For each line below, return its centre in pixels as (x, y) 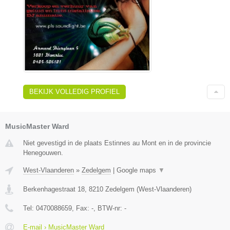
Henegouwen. (43, 152)
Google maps (137, 170)
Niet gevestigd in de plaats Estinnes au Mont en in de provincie (117, 143)
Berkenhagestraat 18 (54, 189)
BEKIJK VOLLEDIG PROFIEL (74, 91)
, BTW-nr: (109, 208)
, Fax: (82, 208)
